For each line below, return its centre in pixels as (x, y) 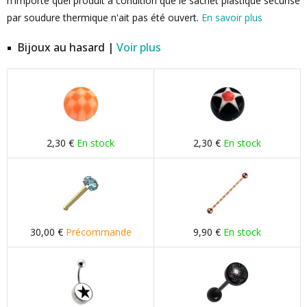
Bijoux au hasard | (67, 47)
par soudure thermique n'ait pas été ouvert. (104, 17)
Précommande (98, 232)
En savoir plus (232, 17)
